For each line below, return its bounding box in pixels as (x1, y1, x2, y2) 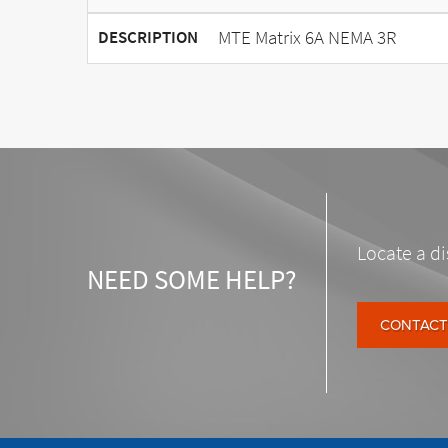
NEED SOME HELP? (87, 260, 296, 298)
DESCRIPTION (98, 25, 198, 49)
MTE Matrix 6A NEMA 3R (218, 24, 396, 50)
